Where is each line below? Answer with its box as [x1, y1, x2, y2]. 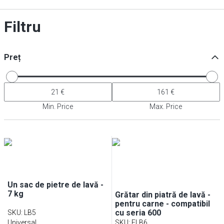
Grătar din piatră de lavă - [115, 190, 211, 199]
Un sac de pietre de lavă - [7, 180, 103, 189]
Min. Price [42, 102, 73, 110]
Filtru [4, 18, 41, 35]
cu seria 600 [115, 208, 161, 217]
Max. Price [149, 102, 182, 110]
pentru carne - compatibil [115, 199, 210, 208]
